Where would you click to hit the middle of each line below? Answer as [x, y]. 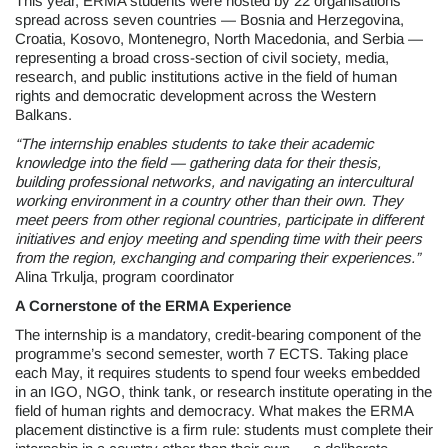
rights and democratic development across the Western [195, 95]
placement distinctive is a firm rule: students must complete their [224, 429]
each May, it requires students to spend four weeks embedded [217, 372]
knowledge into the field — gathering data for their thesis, [198, 162]
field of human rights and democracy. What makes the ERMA [214, 410]
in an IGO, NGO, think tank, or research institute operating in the [223, 391]
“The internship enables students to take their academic [194, 143]
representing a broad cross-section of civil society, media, [202, 57]
